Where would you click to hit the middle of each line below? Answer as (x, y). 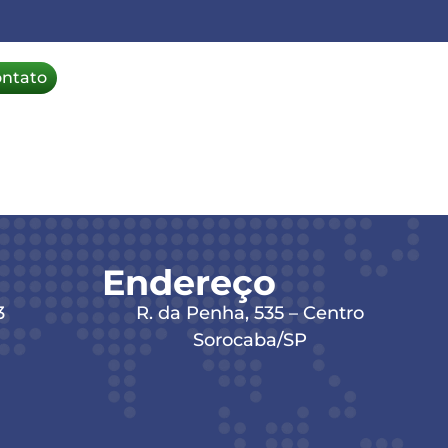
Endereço (189, 283)
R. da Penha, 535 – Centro (250, 313)
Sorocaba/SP (250, 340)
